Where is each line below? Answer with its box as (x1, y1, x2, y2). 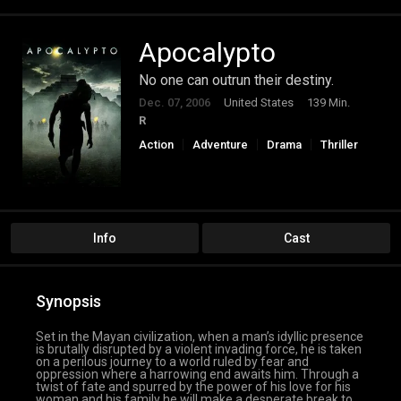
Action (139, 138, 174, 152)
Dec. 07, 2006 (139, 96, 210, 110)
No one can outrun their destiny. (139, 72, 334, 90)
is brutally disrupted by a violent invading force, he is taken (36, 341, 362, 356)
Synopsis (36, 291, 101, 311)
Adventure (192, 138, 248, 152)
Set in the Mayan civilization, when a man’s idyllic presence (36, 328, 363, 344)
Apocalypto (139, 37, 276, 69)
